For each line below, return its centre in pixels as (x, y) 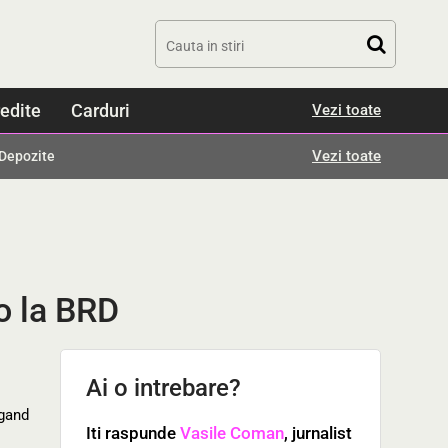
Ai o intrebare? (163, 388)
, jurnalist (318, 433)
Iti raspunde (133, 433)
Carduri (100, 110)
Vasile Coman (232, 433)
